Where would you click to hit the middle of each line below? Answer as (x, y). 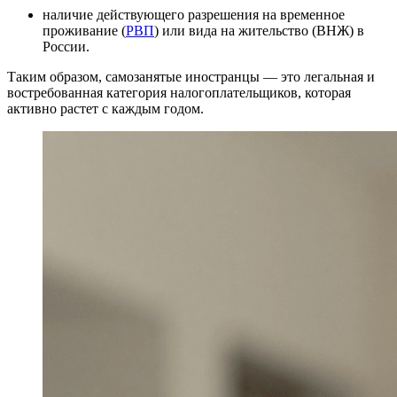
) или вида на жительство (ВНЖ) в (259, 30)
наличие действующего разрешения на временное (194, 14)
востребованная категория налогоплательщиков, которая (179, 92)
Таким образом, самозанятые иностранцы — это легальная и (191, 76)
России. (66, 46)
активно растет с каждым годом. (105, 108)
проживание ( (84, 30)
